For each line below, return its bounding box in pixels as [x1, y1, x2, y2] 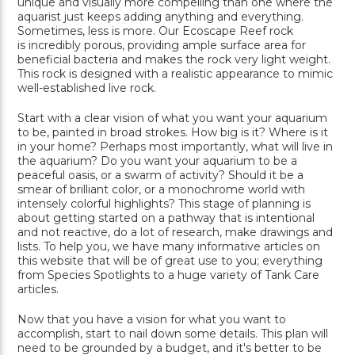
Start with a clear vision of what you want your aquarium [17, 111, 327, 126]
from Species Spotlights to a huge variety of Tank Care [17, 268, 319, 283]
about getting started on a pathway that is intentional [17, 211, 315, 226]
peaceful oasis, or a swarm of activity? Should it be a [17, 168, 303, 183]
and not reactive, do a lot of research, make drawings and [17, 225, 333, 240]
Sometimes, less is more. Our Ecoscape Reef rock [17, 24, 293, 39]
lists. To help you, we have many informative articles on [17, 239, 320, 254]
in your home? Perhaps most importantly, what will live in [17, 139, 333, 155]
